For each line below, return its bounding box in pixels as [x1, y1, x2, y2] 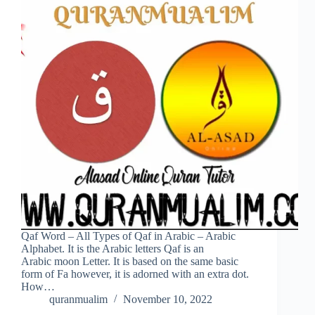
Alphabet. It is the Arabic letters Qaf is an [21, 243, 204, 255]
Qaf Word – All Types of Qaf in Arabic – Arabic [21, 230, 236, 243]
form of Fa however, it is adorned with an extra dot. [21, 268, 249, 281]
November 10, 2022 [123, 293, 212, 306]
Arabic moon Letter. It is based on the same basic [21, 255, 238, 268]
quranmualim [49, 293, 108, 306]
